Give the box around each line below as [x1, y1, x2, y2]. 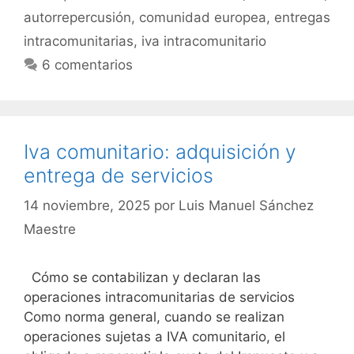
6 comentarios [42, 56, 134, 73]
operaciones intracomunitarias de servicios [24, 289, 295, 306]
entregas [274, 9, 330, 25]
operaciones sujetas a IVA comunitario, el [24, 329, 285, 345]
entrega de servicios [24, 163, 213, 187]
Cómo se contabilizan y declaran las [24, 269, 261, 286]
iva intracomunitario [141, 32, 266, 49]
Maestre [24, 221, 76, 238]
